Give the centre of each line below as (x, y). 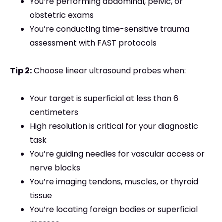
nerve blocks (55, 168)
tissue (41, 196)
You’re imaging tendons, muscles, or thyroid (114, 182)
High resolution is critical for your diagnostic (114, 126)
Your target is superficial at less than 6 (104, 99)
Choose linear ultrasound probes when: (109, 71)
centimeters (54, 112)
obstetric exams (62, 15)
